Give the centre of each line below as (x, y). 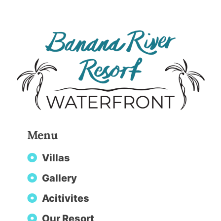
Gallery (59, 178)
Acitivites (66, 199)
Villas (56, 158)
